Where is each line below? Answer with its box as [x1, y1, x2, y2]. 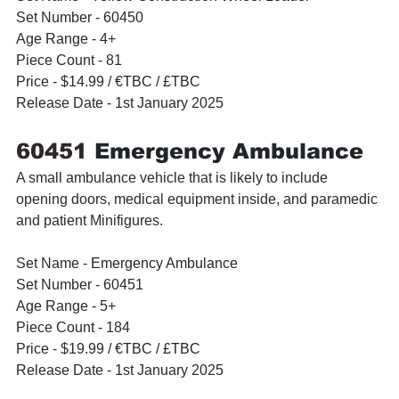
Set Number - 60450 [16, 9, 143, 25]
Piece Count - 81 [16, 52, 122, 68]
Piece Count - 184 [16, 319, 130, 335]
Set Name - [16, 255, 91, 271]
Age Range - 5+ [16, 297, 116, 313]
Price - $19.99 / [16, 340, 115, 356]
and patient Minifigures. [16, 212, 163, 228]
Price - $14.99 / [16, 73, 115, 89]
